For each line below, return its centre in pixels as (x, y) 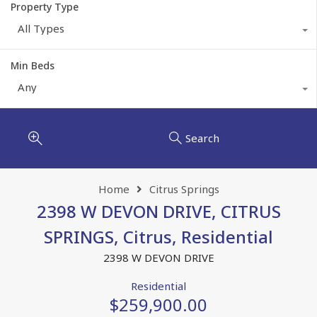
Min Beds (33, 65)
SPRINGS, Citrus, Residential (158, 236)
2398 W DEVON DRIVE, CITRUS (158, 211)
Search (202, 138)
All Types (41, 28)
